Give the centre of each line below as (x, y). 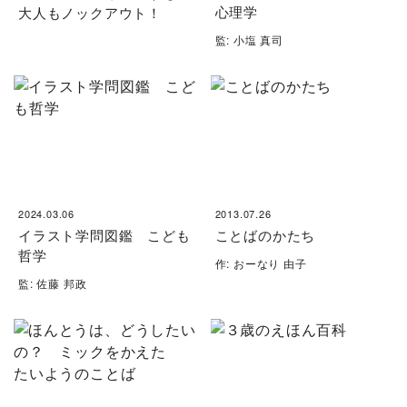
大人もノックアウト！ (90, 13)
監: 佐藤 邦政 (53, 283)
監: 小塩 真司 (249, 40)
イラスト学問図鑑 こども (104, 235)
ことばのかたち (265, 235)
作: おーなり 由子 (261, 263)
